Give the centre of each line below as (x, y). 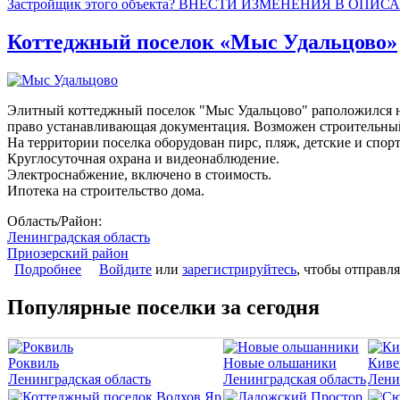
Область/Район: (56, 221)
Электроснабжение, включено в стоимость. (139, 174)
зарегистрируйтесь (239, 269)
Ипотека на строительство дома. (106, 190)
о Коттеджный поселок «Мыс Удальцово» (209, 269)
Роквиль (33, 362)
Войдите (125, 269)
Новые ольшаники (280, 362)
